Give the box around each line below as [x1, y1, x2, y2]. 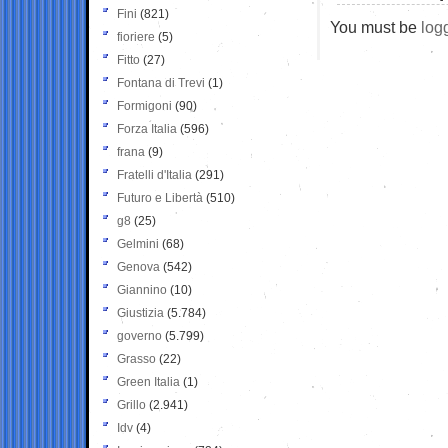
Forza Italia [117, 121, 177, 136]
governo [117, 328, 162, 343]
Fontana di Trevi [117, 75, 205, 90]
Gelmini [117, 236, 159, 251]
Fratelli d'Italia [117, 167, 192, 182]
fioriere [117, 29, 155, 44]
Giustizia [117, 305, 164, 320]
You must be [330, 17, 421, 36]
